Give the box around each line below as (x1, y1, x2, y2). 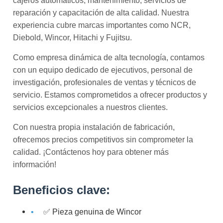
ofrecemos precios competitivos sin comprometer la (13, 135, 193, 144)
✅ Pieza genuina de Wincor (43, 207, 141, 216)
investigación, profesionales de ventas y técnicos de (13, 78, 196, 87)
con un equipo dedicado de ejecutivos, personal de (13, 65, 193, 74)
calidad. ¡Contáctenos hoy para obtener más (13, 147, 169, 156)
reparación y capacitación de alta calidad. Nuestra (13, 8, 189, 17)
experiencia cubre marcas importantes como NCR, (13, 20, 191, 29)
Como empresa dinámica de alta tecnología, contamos (13, 53, 205, 62)
